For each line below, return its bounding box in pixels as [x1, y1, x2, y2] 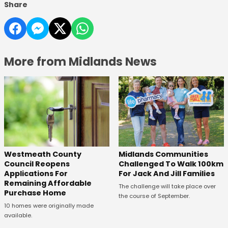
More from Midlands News [4, 53, 157, 70]
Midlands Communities [118, 149, 208, 160]
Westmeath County [4, 149, 81, 160]
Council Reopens [4, 159, 70, 169]
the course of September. [118, 192, 190, 201]
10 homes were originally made [4, 202, 94, 210]
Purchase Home [4, 188, 66, 198]
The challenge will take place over [118, 182, 216, 191]
